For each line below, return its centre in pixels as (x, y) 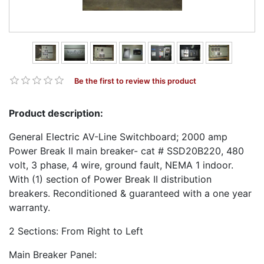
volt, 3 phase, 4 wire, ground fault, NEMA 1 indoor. (121, 165)
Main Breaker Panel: (53, 254)
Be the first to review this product (135, 81)
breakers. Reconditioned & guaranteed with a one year (130, 193)
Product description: (56, 113)
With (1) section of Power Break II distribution (110, 179)
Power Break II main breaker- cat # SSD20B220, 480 (126, 151)
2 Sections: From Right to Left (76, 231)
